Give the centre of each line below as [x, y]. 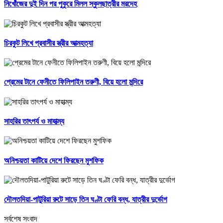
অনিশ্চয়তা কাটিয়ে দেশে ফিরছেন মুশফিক [54, 160]
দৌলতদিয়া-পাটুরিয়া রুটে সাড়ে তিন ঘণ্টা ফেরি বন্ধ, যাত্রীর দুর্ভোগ [86, 200]
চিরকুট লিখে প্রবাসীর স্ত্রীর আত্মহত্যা [49, 43]
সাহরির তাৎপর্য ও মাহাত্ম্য [34, 121]
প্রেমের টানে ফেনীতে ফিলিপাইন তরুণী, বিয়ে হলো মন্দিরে [73, 82]
